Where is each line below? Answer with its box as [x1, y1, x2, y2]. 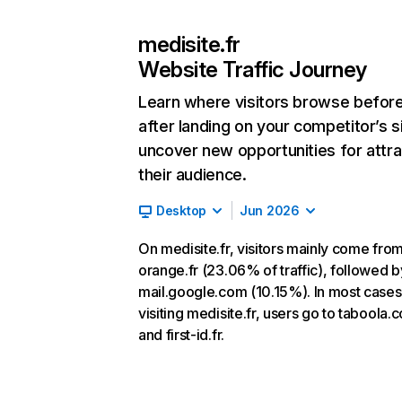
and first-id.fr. [138, 326, 224, 344]
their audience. [138, 165, 247, 184]
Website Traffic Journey [138, 57, 367, 83]
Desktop [156, 203, 207, 218]
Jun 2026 [240, 203, 300, 218]
